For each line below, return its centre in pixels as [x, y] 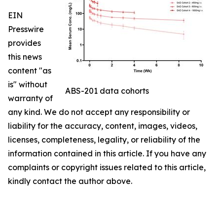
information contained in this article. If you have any [107, 154]
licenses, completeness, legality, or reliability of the [104, 140]
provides [24, 43]
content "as [30, 71]
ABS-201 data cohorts [107, 91]
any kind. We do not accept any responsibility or [99, 112]
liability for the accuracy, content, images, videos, [103, 126]
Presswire [26, 29]
